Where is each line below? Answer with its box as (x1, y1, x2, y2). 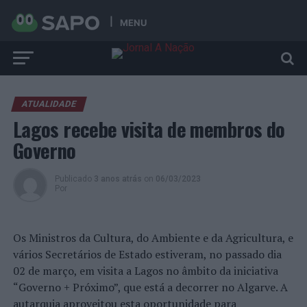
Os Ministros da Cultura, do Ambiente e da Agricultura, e (12, 230, 293, 245)
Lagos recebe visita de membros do (12, 114, 285, 143)
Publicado (54, 174, 92, 184)
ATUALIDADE (20, 99, 77, 109)
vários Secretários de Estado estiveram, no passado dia (12, 247, 282, 262)
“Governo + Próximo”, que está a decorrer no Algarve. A (12, 280, 288, 295)
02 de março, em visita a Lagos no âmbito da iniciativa (12, 263, 278, 278)
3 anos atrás (93, 174, 142, 184)
